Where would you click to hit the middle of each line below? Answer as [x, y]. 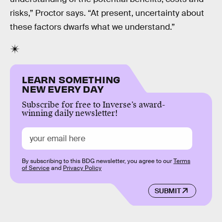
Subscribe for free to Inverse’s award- [93, 105]
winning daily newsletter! [70, 113]
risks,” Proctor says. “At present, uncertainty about [107, 13]
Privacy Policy [82, 168]
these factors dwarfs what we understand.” [92, 27]
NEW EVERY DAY [63, 89]
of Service [36, 168]
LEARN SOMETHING [71, 79]
